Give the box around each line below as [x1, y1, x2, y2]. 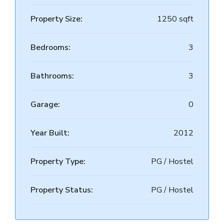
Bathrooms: [30, 70, 74, 81]
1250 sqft [157, 13, 193, 24]
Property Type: [30, 156, 85, 167]
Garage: [30, 99, 60, 110]
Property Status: [30, 184, 93, 195]
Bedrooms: [30, 42, 70, 53]
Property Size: [30, 13, 82, 24]
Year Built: [30, 127, 69, 138]
